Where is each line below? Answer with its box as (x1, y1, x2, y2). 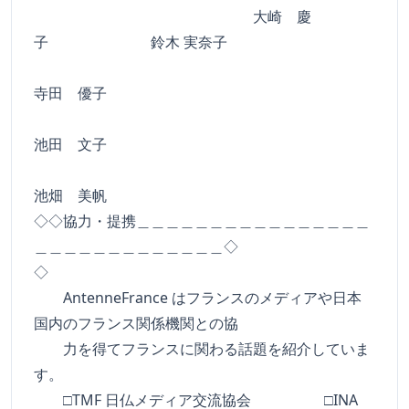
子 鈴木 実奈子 (34, 32, 227, 52)
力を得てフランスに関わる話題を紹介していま (34, 339, 370, 359)
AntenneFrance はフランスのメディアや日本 (34, 288, 362, 308)
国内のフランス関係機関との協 (34, 313, 238, 333)
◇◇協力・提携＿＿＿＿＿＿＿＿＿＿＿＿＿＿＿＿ (34, 211, 370, 231)
